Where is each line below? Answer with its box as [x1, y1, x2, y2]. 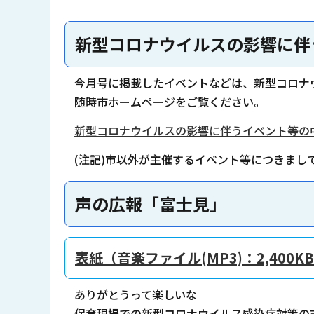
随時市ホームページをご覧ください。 [74, 93, 265, 111]
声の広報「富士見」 [75, 191, 226, 217]
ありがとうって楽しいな [74, 285, 197, 303]
